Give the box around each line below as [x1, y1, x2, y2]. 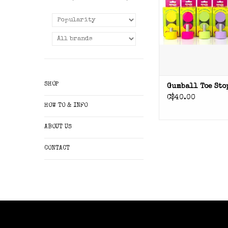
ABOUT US [44, 124, 72, 130]
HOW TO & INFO [44, 103, 88, 109]
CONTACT [44, 146, 70, 152]
